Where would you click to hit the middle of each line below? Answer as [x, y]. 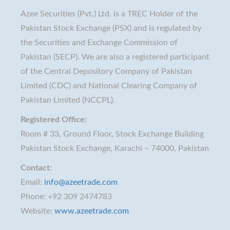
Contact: [36, 168]
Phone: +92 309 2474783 [66, 196]
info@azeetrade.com [81, 182]
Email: [32, 182]
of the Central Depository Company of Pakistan [106, 71]
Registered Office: [54, 119]
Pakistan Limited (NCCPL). [68, 100]
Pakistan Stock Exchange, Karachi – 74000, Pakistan [115, 148]
